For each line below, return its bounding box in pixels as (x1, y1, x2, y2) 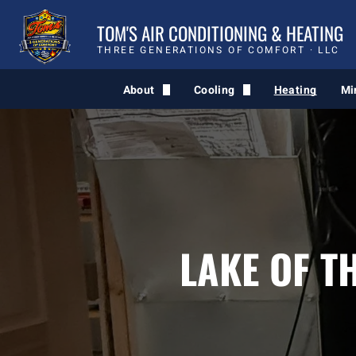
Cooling (193, 81, 235, 99)
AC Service (205, 104, 269, 121)
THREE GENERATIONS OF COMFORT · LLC (97, 43, 340, 57)
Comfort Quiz (134, 104, 215, 121)
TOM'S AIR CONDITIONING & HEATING (97, 20, 344, 47)
